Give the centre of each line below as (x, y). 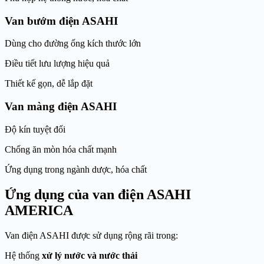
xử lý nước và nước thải (90, 255)
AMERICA (39, 210)
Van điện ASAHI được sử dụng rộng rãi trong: (91, 235)
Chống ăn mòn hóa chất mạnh (61, 149)
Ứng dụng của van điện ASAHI (98, 194)
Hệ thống (23, 255)
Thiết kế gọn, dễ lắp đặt (49, 84)
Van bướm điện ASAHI (61, 21)
